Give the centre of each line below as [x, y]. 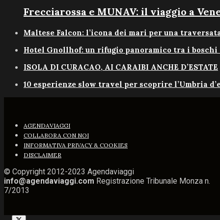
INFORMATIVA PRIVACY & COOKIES [76, 145]
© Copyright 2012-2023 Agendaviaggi [69, 171]
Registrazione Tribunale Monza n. [153, 181]
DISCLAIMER [42, 155]
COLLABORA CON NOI [56, 135]
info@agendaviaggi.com [50, 181]
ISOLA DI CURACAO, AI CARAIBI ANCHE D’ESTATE [121, 67]
